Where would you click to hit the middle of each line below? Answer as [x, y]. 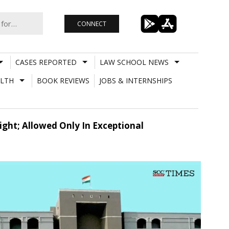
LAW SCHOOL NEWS [134, 62]
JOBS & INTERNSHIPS [135, 80]
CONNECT [91, 24]
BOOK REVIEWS [63, 80]
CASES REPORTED [46, 62]
